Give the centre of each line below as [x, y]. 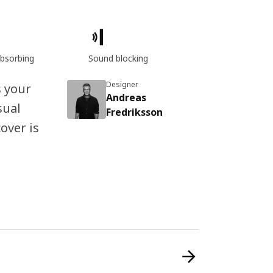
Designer [122, 85]
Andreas [126, 98]
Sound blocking [118, 58]
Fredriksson [134, 112]
